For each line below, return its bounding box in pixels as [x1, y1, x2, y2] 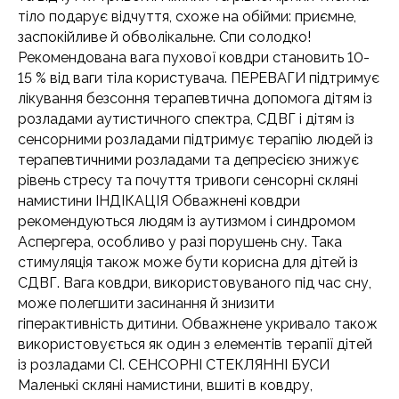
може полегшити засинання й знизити [18, 295, 274, 312]
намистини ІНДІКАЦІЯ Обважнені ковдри [18, 192, 300, 209]
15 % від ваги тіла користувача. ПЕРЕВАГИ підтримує [18, 69, 379, 86]
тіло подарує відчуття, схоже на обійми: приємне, [18, 8, 356, 25]
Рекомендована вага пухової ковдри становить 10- [18, 49, 370, 66]
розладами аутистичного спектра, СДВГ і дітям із [18, 110, 354, 127]
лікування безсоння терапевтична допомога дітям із [18, 90, 372, 107]
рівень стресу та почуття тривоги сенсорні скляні [18, 172, 358, 189]
